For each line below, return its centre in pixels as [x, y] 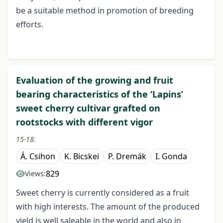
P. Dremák [127, 157]
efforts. [30, 25]
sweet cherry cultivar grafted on [88, 108]
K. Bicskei [82, 157]
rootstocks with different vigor [84, 122]
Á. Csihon [38, 157]
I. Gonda [171, 157]
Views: [35, 174]
